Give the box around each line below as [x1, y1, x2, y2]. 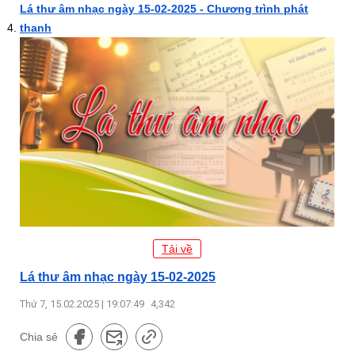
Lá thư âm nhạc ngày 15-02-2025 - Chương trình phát [20, 2, 308, 15]
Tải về [162, 242, 193, 256]
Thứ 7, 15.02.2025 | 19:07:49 [20, 297, 147, 310]
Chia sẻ [20, 330, 58, 343]
